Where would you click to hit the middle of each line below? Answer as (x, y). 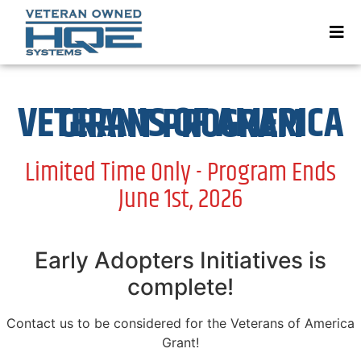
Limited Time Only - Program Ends (180, 173)
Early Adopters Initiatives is (180, 261)
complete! (180, 287)
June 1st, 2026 (180, 200)
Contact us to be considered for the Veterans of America (180, 324)
